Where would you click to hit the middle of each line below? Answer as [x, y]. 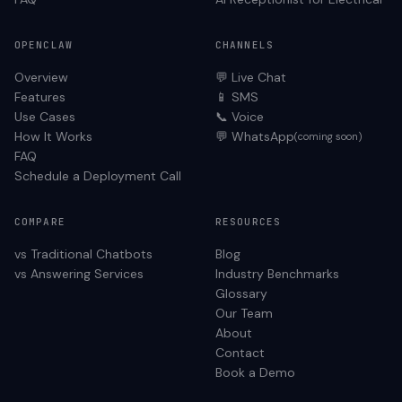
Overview [41, 77]
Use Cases [45, 117]
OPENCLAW [44, 45]
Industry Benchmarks [277, 274]
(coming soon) [328, 136]
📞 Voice [240, 117]
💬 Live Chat [251, 77]
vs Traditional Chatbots [83, 254]
